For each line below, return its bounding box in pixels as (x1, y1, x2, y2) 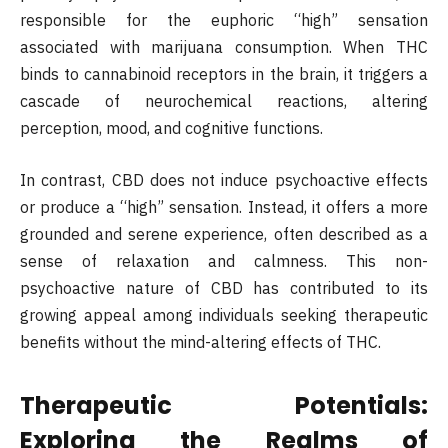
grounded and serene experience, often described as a (20, 223, 428, 244)
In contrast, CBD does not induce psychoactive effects (20, 169, 428, 190)
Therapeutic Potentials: (20, 388, 428, 422)
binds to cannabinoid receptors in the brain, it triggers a (20, 64, 428, 85)
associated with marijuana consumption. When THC (20, 37, 428, 58)
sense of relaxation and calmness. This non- (20, 250, 428, 271)
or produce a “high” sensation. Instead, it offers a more (20, 196, 428, 217)
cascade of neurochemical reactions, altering (20, 91, 428, 112)
